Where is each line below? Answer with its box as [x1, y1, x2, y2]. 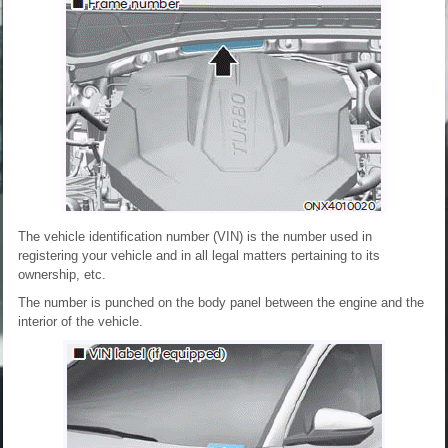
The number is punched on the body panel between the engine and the [18, 294, 424, 310]
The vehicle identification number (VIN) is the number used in [18, 228, 372, 244]
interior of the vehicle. [18, 313, 143, 329]
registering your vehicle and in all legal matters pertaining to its [18, 247, 380, 263]
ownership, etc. [18, 266, 106, 282]
